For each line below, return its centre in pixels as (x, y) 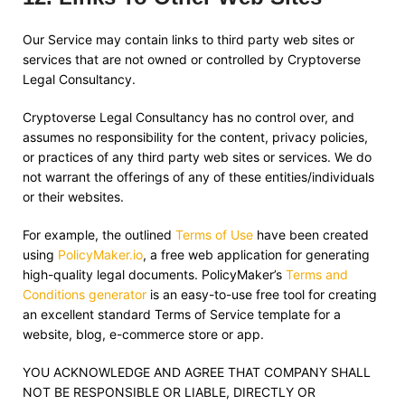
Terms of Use (214, 235)
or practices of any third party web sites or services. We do (197, 157)
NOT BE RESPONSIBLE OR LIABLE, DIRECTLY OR (169, 392)
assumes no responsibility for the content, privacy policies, (195, 137)
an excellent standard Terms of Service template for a (182, 314)
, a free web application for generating (256, 254)
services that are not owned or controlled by (155, 59)
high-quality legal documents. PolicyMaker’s (154, 274)
